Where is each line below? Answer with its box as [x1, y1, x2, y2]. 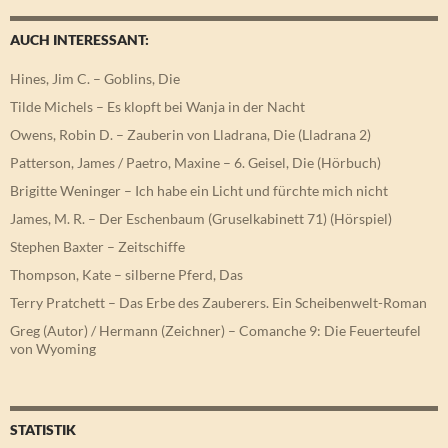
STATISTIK [10, 421, 76, 439]
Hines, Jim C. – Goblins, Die [10, 70, 180, 88]
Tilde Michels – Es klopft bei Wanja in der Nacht [10, 98, 305, 116]
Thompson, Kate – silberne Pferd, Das [10, 266, 243, 284]
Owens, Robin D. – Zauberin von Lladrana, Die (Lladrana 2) [10, 126, 371, 144]
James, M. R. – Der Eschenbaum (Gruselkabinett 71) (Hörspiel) [10, 210, 392, 228]
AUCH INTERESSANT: [10, 31, 149, 49]
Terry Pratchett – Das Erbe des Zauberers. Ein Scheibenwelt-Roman [10, 294, 427, 312]
